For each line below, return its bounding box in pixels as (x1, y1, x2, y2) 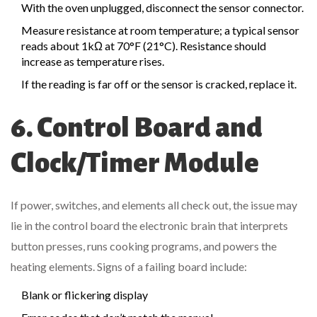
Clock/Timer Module (11, 148, 259, 178)
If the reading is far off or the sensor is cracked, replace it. (21, 77, 296, 91)
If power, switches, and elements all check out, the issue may (11, 198, 297, 212)
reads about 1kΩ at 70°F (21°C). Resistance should (21, 39, 266, 53)
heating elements (11, 260, 93, 274)
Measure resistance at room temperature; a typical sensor (21, 23, 299, 38)
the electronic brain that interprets (122, 219, 288, 233)
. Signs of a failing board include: (93, 260, 247, 274)
